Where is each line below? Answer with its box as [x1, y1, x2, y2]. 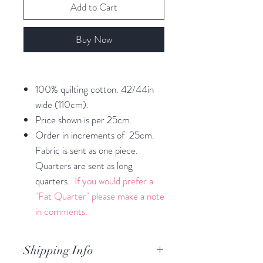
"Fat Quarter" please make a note [35, 188, 164, 203]
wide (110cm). [35, 97, 89, 112]
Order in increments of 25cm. [35, 127, 154, 142]
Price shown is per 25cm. [35, 112, 132, 127]
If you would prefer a [75, 173, 153, 188]
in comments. [35, 204, 87, 218]
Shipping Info [23, 242, 93, 258]
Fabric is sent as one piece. [35, 143, 138, 157]
